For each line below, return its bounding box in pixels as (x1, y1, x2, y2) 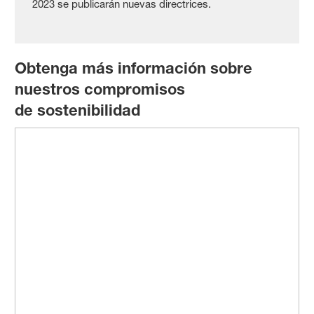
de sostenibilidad (15, 100, 141, 119)
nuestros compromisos (15, 79, 186, 98)
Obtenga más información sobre (15, 58, 253, 77)
